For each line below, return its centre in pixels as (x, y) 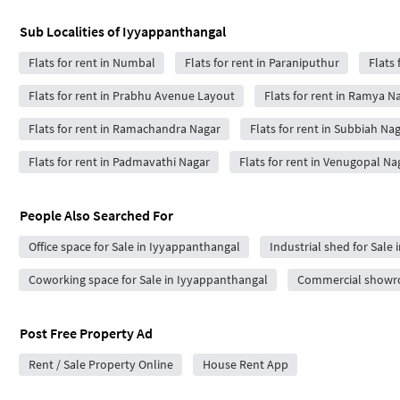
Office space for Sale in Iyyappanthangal (134, 246)
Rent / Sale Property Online (100, 364)
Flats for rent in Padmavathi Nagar (119, 162)
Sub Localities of (71, 31)
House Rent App (245, 364)
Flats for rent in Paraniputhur (262, 62)
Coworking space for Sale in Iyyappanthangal (148, 279)
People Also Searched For (96, 215)
